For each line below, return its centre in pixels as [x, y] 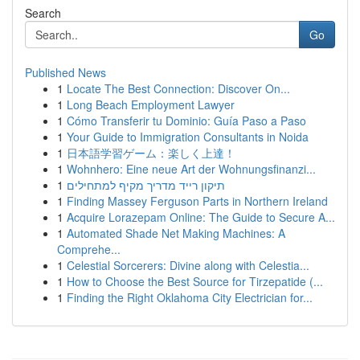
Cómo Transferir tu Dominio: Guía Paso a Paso [186, 121]
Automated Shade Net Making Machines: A [176, 233]
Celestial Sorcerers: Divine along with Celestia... [188, 265]
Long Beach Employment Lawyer [151, 104]
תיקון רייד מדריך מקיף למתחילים [146, 185]
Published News [65, 72]
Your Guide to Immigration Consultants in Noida [188, 137]
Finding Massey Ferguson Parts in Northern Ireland [197, 201]
